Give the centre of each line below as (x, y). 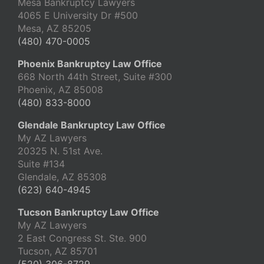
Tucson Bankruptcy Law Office (88, 212)
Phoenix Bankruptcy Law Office (90, 64)
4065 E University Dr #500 (78, 16)
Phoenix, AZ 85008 (60, 90)
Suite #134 (41, 164)
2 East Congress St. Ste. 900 (84, 238)
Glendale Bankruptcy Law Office (92, 125)
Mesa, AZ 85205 (55, 29)
